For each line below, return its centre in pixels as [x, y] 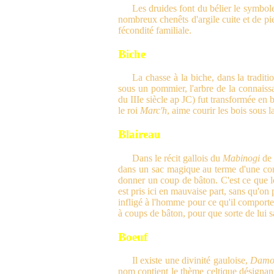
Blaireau [139, 135]
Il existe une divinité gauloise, [191, 261]
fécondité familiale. [155, 30]
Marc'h [154, 111]
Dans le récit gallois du [177, 158]
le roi [129, 111]
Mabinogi [241, 158]
